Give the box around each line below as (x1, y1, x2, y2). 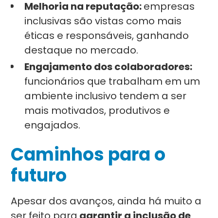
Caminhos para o (11, 142, 166, 167)
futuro (11, 163, 67, 188)
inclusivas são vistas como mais (24, 14, 182, 28)
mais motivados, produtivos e (24, 104, 170, 117)
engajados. (24, 118, 81, 132)
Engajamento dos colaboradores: (24, 60, 193, 73)
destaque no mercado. (24, 43, 139, 57)
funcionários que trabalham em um (24, 74, 200, 88)
